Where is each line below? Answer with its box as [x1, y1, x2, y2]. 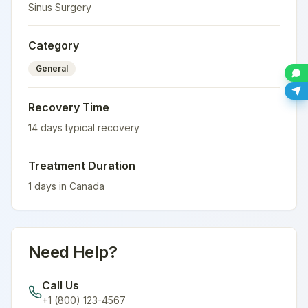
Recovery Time [28, 100, 109, 114]
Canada [69, 180, 104, 192]
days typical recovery [38, 122, 140, 133]
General [36, 63, 68, 74]
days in [32, 180, 69, 192]
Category [28, 38, 79, 52]
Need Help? [28, 242, 117, 262]
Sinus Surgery [28, 1, 91, 13]
